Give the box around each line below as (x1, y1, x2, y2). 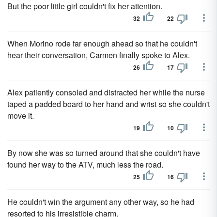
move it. (7, 110, 34, 121)
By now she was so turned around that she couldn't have (7, 147, 200, 158)
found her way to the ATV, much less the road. (7, 159, 163, 170)
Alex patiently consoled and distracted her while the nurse (7, 87, 205, 98)
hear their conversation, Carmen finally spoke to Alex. (7, 49, 190, 61)
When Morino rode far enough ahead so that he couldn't (7, 38, 197, 49)
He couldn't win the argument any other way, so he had (7, 196, 194, 207)
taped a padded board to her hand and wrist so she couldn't (7, 98, 210, 109)
